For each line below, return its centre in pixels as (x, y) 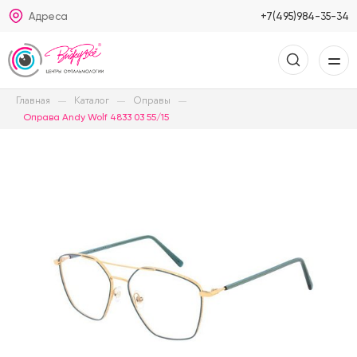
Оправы (152, 101)
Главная (33, 101)
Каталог (92, 101)
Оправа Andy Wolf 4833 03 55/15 (96, 117)
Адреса (48, 16)
